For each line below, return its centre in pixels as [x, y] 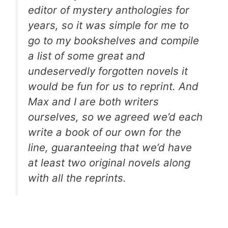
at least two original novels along [109, 163]
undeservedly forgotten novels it [108, 71]
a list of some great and [87, 56]
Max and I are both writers [93, 102]
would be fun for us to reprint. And [113, 87]
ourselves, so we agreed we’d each [115, 117]
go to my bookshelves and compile [113, 41]
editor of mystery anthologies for [109, 10]
